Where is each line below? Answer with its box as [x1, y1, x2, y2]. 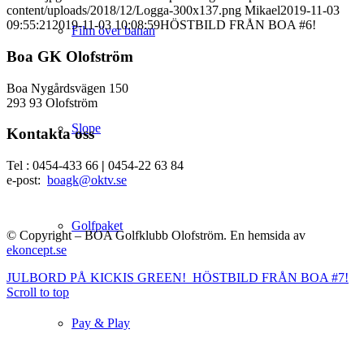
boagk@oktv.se [47, 173, 127, 188]
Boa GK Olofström [6, 47, 133, 65]
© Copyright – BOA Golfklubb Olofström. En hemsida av [6, 228, 305, 243]
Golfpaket [71, 219, 123, 232]
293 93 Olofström [6, 95, 97, 110]
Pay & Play [71, 316, 130, 330]
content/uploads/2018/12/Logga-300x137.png [6, 3, 241, 18]
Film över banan [71, 24, 155, 37]
